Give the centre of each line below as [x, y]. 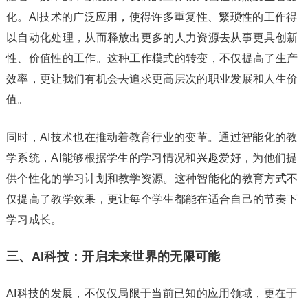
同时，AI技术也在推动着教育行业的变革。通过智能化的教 [152, 137]
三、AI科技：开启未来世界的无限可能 [113, 256]
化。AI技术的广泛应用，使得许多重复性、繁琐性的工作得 [152, 17]
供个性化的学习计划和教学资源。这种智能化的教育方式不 [152, 178]
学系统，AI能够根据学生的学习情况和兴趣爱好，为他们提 [152, 158]
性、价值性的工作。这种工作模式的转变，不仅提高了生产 [152, 58]
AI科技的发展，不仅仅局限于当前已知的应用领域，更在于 [152, 293]
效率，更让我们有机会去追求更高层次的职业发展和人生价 [152, 79]
